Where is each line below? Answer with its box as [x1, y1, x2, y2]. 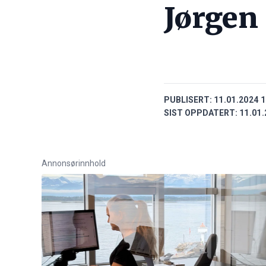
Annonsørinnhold [42, 159, 106, 169]
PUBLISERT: [164, 95, 212, 105]
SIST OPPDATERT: [164, 108, 237, 118]
